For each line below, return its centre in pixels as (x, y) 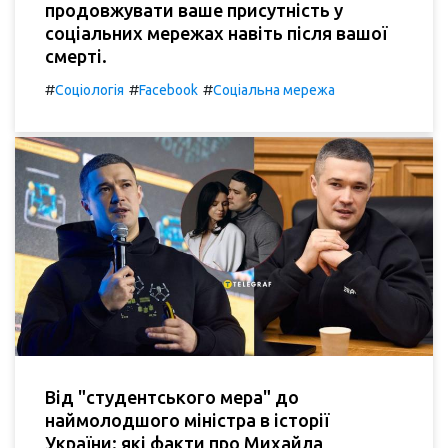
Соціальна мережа (274, 90)
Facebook (168, 90)
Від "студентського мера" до (172, 397)
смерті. (76, 56)
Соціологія (89, 90)
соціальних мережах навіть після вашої (216, 33)
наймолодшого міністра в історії (187, 420)
